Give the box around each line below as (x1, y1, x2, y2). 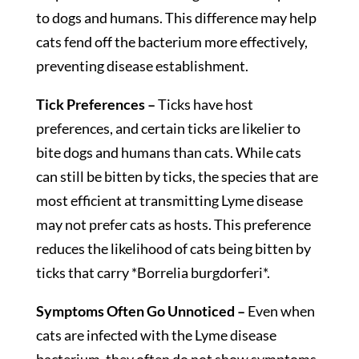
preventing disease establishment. (35, 57, 248, 75)
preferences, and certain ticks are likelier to (35, 119, 301, 138)
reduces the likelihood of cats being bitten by (35, 240, 311, 258)
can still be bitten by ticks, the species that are (35, 167, 318, 186)
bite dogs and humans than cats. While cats (35, 143, 301, 162)
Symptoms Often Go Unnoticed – (35, 302, 248, 321)
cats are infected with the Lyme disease (35, 326, 276, 345)
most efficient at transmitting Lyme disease (35, 192, 303, 210)
